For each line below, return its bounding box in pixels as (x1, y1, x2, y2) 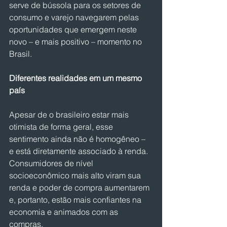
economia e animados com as (9, 207, 120, 217)
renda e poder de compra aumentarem (9, 182, 152, 193)
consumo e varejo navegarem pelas (9, 12, 141, 22)
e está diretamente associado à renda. (9, 146, 150, 156)
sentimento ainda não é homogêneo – (9, 134, 147, 144)
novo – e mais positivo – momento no (9, 36, 144, 47)
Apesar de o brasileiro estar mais (9, 109, 131, 120)
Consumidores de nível (9, 158, 95, 168)
